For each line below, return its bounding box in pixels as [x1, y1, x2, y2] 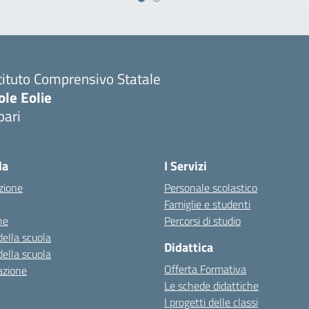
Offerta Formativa [164, 261, 246, 277]
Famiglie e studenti [164, 196, 250, 212]
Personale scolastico [164, 179, 257, 196]
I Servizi [164, 157, 207, 175]
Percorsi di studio [164, 212, 241, 229]
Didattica [164, 238, 213, 257]
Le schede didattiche [164, 277, 259, 294]
